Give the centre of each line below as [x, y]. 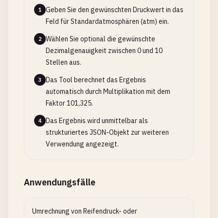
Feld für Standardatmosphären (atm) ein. [107, 21]
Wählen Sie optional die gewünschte [100, 39]
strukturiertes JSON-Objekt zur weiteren [107, 132]
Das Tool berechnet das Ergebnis [96, 80]
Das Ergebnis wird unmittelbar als [97, 121]
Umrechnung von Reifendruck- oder [85, 211]
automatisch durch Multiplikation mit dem [108, 91]
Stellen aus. [64, 62]
